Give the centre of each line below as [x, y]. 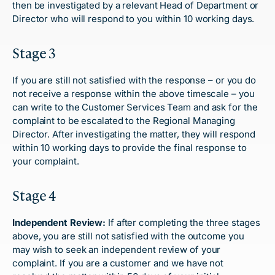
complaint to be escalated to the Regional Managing [124, 121]
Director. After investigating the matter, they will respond [134, 134]
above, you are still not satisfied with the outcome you [128, 236]
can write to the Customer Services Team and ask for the [135, 107]
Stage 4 [35, 195]
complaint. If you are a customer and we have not [118, 263]
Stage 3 [34, 53]
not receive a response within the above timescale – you [134, 94]
